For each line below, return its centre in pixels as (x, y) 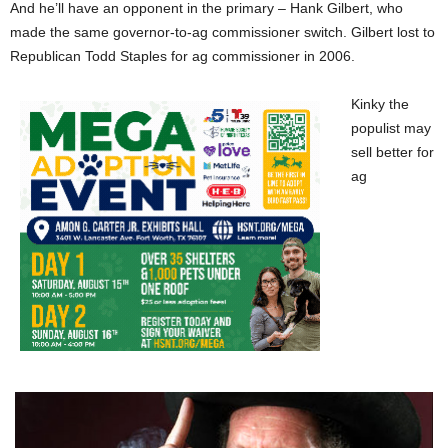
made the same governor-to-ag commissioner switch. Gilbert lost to (222, 32)
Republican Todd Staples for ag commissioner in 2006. (182, 56)
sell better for (392, 152)
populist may (391, 128)
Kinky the (380, 104)
